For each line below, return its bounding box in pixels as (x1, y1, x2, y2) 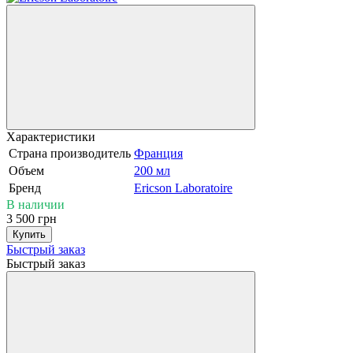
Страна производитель (9, 146, 131, 160)
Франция (134, 146, 183, 160)
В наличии (6, 197, 65, 211)
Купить (13, 228, 46, 240)
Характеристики (6, 129, 95, 143)
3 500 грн (6, 211, 57, 225)
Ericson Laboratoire (134, 180, 232, 195)
